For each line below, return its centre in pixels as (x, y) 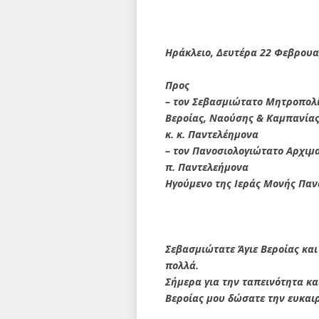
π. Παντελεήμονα (207, 167)
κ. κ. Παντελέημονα (212, 134)
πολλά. (182, 265)
